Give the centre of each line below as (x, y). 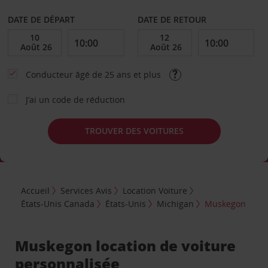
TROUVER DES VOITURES (134, 131)
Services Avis (86, 191)
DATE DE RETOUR (172, 19)
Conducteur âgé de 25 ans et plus (94, 74)
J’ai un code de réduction (75, 99)
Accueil (36, 191)
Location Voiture (155, 191)
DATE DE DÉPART (41, 19)
